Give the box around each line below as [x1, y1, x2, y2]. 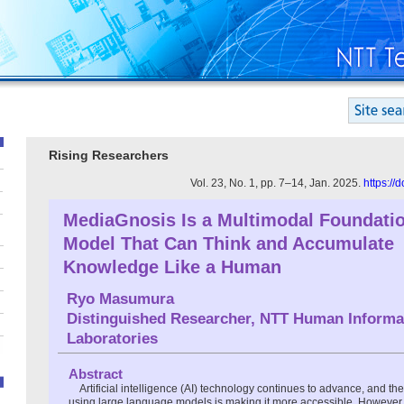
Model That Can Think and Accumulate [63, 233, 394, 253]
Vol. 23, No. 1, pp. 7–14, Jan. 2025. [190, 176, 363, 189]
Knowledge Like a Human [63, 256, 281, 277]
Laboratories [67, 329, 158, 347]
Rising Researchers [49, 148, 169, 162]
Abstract [69, 365, 123, 381]
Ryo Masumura [67, 289, 174, 308]
